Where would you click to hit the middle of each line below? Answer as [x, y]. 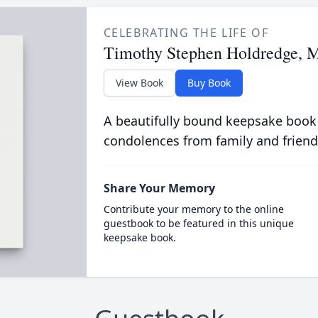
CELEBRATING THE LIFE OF [186, 33]
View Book [139, 83]
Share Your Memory [159, 188]
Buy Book [209, 83]
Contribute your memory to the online [193, 209]
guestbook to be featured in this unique [198, 223]
